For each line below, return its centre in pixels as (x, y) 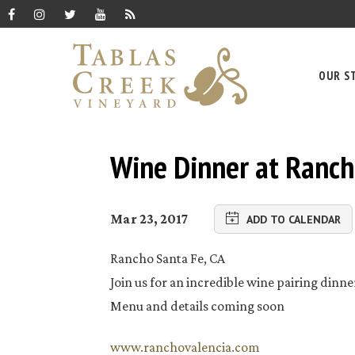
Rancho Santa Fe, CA (168, 258)
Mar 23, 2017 (150, 219)
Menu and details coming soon (198, 305)
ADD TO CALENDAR (294, 219)
